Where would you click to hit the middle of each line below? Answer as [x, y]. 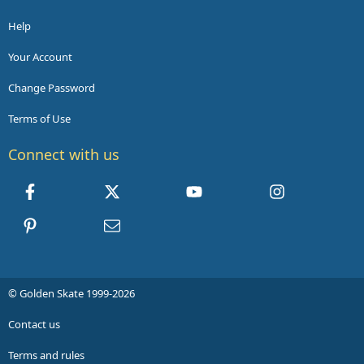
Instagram [316, 190]
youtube [227, 190]
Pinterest [66, 224]
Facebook [67, 190]
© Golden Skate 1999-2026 [71, 294]
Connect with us [64, 155]
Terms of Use [39, 119]
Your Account [40, 57]
